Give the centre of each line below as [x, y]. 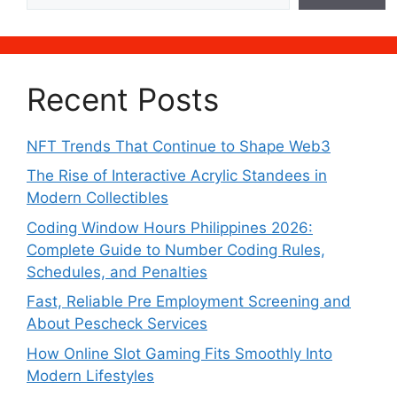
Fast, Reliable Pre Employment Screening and [189, 301]
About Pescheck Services [117, 323]
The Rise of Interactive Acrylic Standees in [177, 175]
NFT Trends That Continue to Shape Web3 [179, 146]
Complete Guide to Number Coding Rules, [176, 249]
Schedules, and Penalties [117, 272]
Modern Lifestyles [90, 375]
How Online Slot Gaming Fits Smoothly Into [179, 353]
